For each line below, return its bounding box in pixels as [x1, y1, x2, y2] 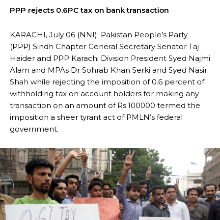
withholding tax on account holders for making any [10, 89, 199, 98]
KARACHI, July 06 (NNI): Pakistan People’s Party [10, 30, 188, 39]
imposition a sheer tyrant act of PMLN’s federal [10, 112, 183, 122]
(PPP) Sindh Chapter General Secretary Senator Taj [10, 42, 199, 51]
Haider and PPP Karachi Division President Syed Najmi [10, 54, 210, 63]
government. [10, 124, 58, 134]
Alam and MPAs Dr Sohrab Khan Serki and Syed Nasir [10, 65, 207, 75]
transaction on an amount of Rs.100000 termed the [10, 101, 200, 110]
